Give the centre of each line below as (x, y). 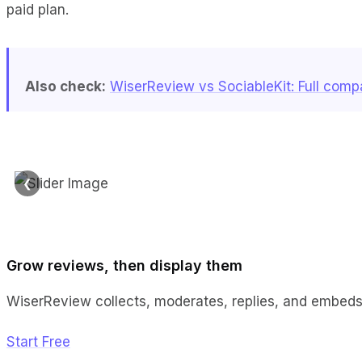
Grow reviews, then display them (124, 265)
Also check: (65, 86)
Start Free (38, 341)
